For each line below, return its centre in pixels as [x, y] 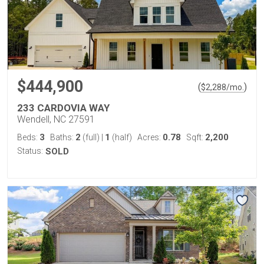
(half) [121, 137]
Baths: [63, 137]
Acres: [150, 137]
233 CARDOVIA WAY [63, 108]
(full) [91, 137]
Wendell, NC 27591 [56, 119]
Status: [30, 151]
